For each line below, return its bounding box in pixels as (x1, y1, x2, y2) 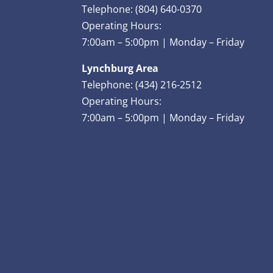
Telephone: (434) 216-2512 (82, 78, 202, 92)
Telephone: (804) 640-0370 (82, 2, 202, 16)
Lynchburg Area (82, 62, 159, 76)
